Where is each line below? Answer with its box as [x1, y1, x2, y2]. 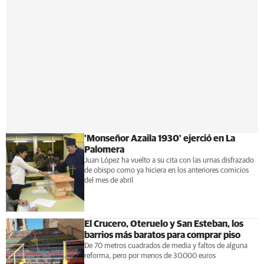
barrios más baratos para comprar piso [84, 230, 240, 240]
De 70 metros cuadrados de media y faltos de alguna [84, 242, 247, 250]
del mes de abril [84, 177, 133, 184]
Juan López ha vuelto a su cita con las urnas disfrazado [84, 157, 254, 164]
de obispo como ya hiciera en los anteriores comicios [84, 167, 249, 174]
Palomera [84, 145, 124, 154]
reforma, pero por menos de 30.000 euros [84, 252, 216, 260]
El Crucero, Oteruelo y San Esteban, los [84, 219, 243, 229]
